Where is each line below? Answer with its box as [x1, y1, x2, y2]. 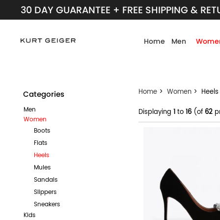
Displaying [138, 107, 173, 117]
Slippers [26, 187, 56, 197]
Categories [23, 89, 64, 99]
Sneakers [26, 199, 60, 209]
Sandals [26, 175, 57, 185]
